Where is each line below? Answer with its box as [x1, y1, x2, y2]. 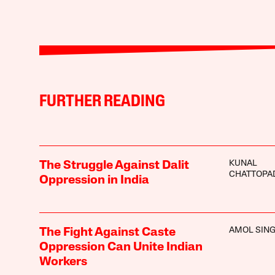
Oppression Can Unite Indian [39, 241, 203, 254]
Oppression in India [39, 174, 149, 187]
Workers [39, 255, 87, 268]
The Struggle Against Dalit [39, 159, 189, 172]
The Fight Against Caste [39, 226, 176, 239]
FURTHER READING [39, 93, 165, 110]
